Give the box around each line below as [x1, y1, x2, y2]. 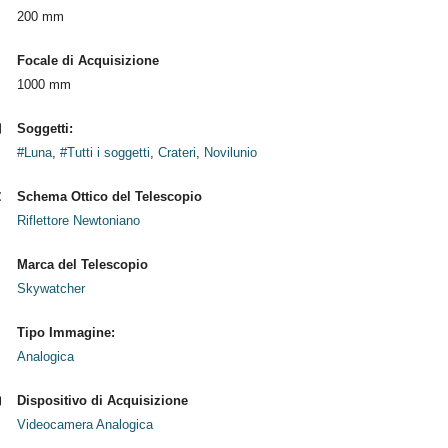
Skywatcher [16, 281, 85, 296]
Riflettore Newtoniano [16, 213, 140, 228]
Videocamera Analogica [16, 417, 153, 432]
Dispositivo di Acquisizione [16, 393, 188, 408]
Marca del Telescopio [16, 257, 148, 272]
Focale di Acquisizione [16, 53, 159, 68]
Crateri [157, 145, 196, 160]
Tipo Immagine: [16, 325, 115, 340]
